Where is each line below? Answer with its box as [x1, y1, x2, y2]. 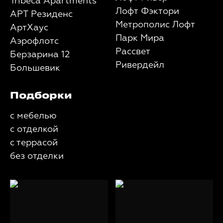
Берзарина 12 [10, 50, 70, 59]
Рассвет [115, 47, 150, 56]
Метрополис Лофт [115, 20, 195, 29]
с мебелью [10, 111, 56, 120]
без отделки [10, 152, 64, 161]
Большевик [10, 64, 60, 73]
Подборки [10, 92, 72, 101]
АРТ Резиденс [10, 10, 73, 19]
